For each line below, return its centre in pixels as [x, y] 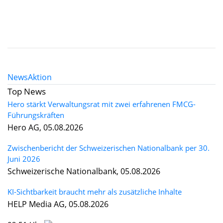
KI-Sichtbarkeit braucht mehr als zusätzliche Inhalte [95, 191]
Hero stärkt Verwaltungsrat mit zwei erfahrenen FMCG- [102, 104]
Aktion [40, 77]
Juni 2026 [24, 159]
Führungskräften [36, 115]
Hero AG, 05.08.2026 [45, 127]
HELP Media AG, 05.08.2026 [58, 204]
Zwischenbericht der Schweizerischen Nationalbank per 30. [109, 148]
